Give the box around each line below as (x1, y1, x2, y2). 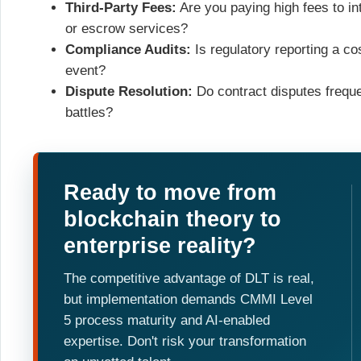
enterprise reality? (64, 233, 256, 259)
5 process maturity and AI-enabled (64, 312, 270, 328)
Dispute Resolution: (65, 84, 193, 100)
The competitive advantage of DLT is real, (64, 270, 314, 286)
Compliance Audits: (65, 42, 191, 58)
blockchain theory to (64, 206, 281, 232)
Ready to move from (64, 180, 276, 205)
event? (65, 63, 106, 79)
